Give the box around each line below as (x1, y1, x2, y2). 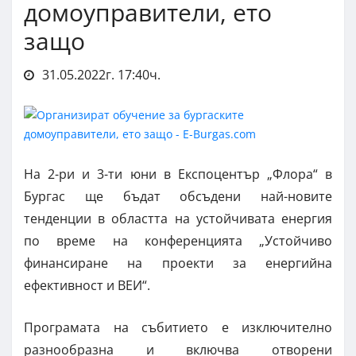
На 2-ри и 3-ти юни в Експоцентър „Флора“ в (24, 164, 332, 183)
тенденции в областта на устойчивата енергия (24, 209, 332, 227)
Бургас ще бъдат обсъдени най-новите (24, 187, 332, 205)
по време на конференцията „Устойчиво (24, 231, 332, 250)
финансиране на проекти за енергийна (24, 253, 332, 272)
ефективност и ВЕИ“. (24, 276, 150, 294)
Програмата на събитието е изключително (24, 318, 332, 336)
